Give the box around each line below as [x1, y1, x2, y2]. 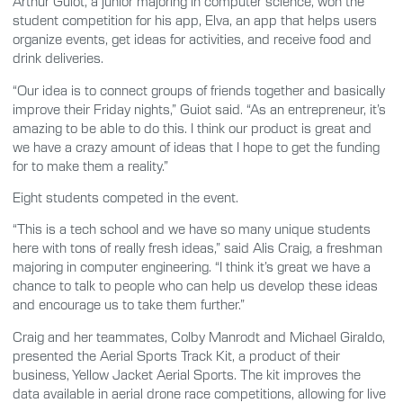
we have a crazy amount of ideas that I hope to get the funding [13, 138, 380, 155]
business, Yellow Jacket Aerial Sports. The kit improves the [13, 365, 361, 382]
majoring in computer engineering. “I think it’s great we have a [13, 258, 371, 275]
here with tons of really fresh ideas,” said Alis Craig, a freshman [13, 239, 382, 256]
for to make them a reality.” [13, 157, 168, 174]
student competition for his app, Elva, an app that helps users [13, 12, 377, 29]
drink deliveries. [13, 49, 103, 67]
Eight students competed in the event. [13, 188, 238, 205]
